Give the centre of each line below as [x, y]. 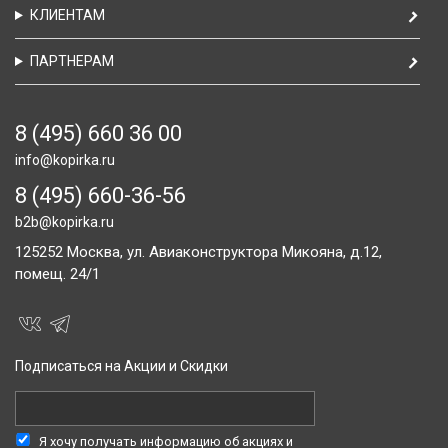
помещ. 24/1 [57, 274]
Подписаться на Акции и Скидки [121, 366]
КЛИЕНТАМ [67, 15]
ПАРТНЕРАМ [71, 61]
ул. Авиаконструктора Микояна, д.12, [254, 252]
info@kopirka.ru [65, 160]
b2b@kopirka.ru [64, 222]
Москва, [95, 252]
